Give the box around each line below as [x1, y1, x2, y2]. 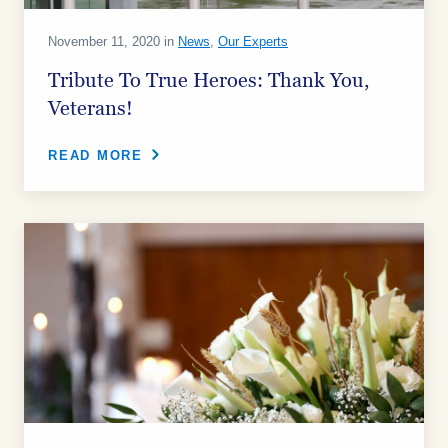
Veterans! [48, 99, 133, 119]
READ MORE [48, 148, 143, 163]
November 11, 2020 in [48, 34, 178, 49]
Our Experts [218, 34, 288, 49]
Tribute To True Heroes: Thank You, [48, 71, 369, 91]
